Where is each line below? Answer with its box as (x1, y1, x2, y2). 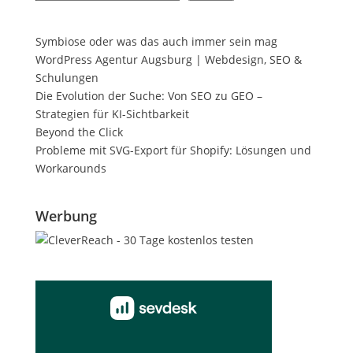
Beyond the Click (35, 124, 123, 139)
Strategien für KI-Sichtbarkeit (35, 106, 189, 121)
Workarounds (35, 161, 106, 176)
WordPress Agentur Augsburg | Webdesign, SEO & (35, 52, 302, 67)
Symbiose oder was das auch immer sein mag (35, 34, 277, 49)
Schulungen (35, 70, 98, 85)
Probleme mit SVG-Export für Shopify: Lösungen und (35, 143, 311, 158)
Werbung (35, 206, 97, 225)
